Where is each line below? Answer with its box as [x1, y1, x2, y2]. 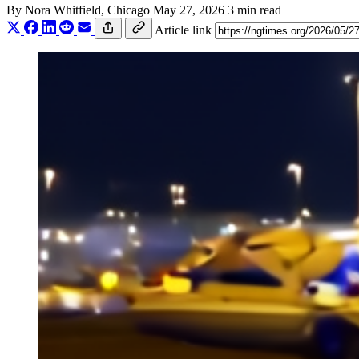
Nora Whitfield [25, 2, 101, 17]
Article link [155, 22, 212, 37]
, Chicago [101, 2, 153, 17]
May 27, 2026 [153, 2, 224, 17]
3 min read [228, 2, 281, 17]
